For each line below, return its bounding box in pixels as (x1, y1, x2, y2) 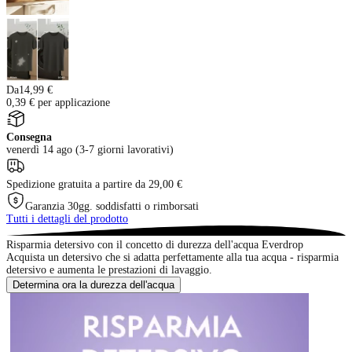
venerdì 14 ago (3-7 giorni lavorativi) (6, 143, 174, 156)
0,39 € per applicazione (6, 96, 110, 108)
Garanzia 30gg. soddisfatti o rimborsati (25, 200, 199, 212)
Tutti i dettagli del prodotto (6, 212, 128, 225)
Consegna (6, 130, 52, 143)
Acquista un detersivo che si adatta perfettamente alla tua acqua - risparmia (6, 251, 339, 263)
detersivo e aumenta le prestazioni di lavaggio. (6, 264, 212, 276)
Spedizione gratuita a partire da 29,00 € (6, 178, 182, 190)
